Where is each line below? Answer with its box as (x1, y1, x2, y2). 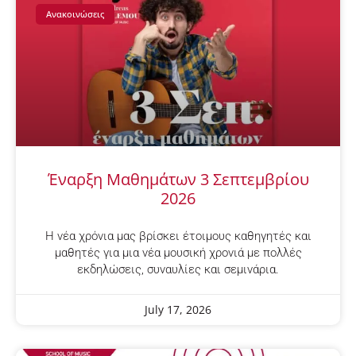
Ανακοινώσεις (46, 8, 105, 21)
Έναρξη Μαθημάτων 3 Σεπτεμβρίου (47, 168, 309, 190)
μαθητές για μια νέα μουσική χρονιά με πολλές (54, 245, 302, 260)
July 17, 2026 (145, 301, 211, 317)
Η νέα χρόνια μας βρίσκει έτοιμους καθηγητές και (44, 228, 311, 243)
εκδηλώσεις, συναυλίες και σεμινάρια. (77, 261, 279, 277)
